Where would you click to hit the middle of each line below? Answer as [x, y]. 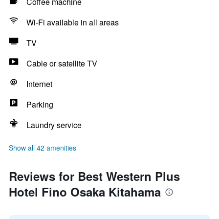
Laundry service [54, 125]
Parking [40, 104]
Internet [39, 84]
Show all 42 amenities [43, 148]
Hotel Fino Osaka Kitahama [85, 192]
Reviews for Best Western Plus [94, 176]
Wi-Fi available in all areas [73, 22]
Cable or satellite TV [62, 63]
